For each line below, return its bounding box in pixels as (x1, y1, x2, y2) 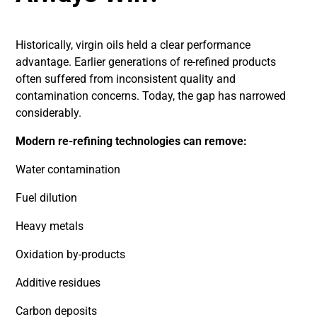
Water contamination (16, 163, 121, 176)
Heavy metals (16, 219, 84, 233)
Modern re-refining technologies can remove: (16, 134, 248, 148)
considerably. (16, 106, 82, 120)
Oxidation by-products (16, 248, 126, 261)
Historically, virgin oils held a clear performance (16, 38, 251, 52)
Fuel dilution (16, 191, 78, 204)
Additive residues (16, 276, 101, 289)
